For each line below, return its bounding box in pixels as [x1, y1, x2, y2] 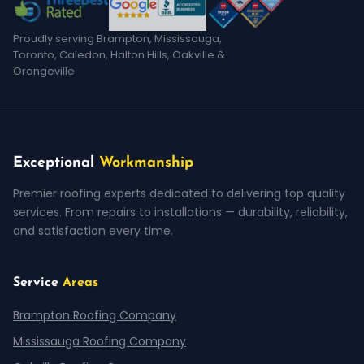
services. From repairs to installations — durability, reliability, [13, 204, 348, 220]
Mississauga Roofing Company [13, 333, 186, 349]
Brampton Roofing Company [13, 307, 176, 323]
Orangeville [13, 63, 75, 79]
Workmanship [99, 155, 193, 171]
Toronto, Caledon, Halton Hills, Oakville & [13, 47, 225, 63]
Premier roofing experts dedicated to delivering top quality [13, 185, 345, 201]
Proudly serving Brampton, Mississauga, [13, 31, 222, 46]
